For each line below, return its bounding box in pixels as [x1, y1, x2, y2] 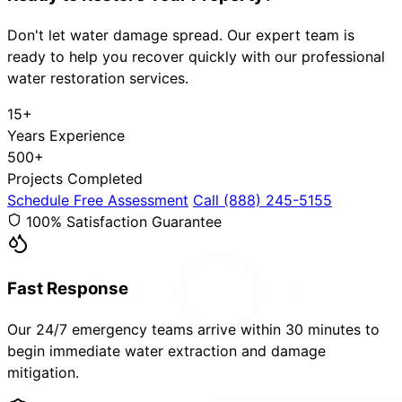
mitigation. [7, 363, 79, 381]
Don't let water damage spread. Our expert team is [7, 26, 354, 45]
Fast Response [7, 278, 128, 299]
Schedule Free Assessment [7, 191, 188, 210]
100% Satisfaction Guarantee [26, 213, 222, 232]
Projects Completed [7, 170, 143, 188]
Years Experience [7, 127, 125, 145]
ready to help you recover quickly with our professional [7, 48, 385, 66]
